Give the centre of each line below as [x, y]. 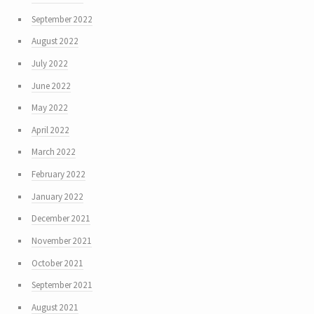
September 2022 [62, 19]
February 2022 [58, 175]
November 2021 [61, 240]
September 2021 [62, 285]
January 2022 [57, 196]
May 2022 [49, 108]
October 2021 [57, 263]
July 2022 [49, 63]
